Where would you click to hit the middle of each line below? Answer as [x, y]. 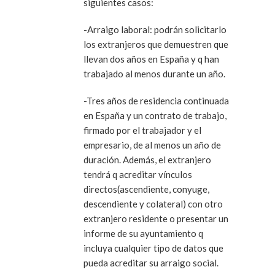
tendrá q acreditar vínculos [138, 174]
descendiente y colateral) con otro [153, 203]
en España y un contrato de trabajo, [155, 115]
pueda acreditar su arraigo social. [151, 262]
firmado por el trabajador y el [142, 130]
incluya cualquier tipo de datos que [153, 248]
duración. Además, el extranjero [147, 159]
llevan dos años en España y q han [151, 59]
